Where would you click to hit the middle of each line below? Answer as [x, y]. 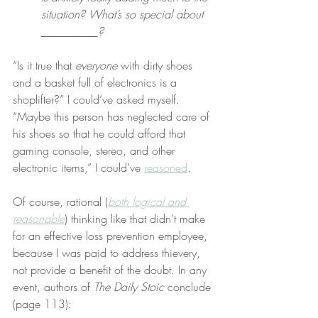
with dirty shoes [157, 65]
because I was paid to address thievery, [108, 253]
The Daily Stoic [129, 287]
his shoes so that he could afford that [101, 133]
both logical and [149, 202]
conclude [189, 287]
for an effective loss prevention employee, [112, 236]
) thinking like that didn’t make [137, 219]
